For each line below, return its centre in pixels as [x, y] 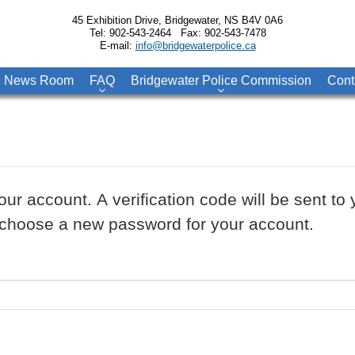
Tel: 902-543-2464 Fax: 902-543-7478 [177, 33]
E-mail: [117, 46]
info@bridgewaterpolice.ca [195, 46]
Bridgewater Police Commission [221, 80]
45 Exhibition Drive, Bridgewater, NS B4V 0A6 [177, 20]
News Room [39, 80]
